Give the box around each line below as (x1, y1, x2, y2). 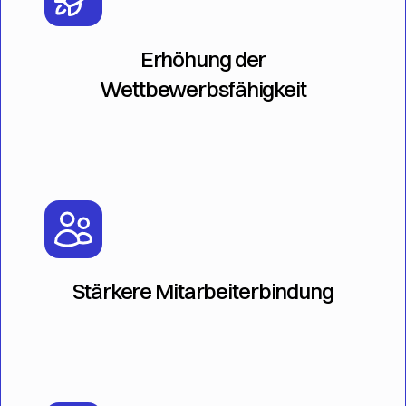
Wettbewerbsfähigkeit (100, 75, 306, 102)
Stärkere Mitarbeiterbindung (72, 277, 333, 304)
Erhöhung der (140, 45, 266, 72)
